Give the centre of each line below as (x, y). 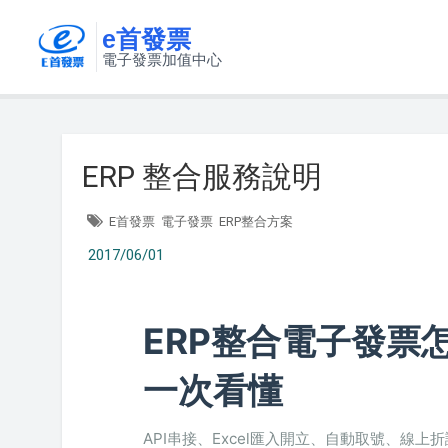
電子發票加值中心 (162, 59)
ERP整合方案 (256, 221)
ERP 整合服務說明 (202, 176)
